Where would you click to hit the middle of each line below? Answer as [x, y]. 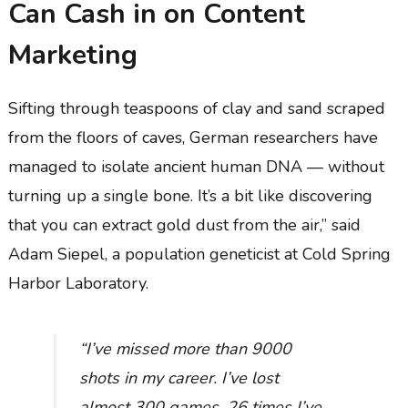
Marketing [72, 55]
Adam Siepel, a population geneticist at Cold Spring [199, 254]
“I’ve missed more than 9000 [185, 348]
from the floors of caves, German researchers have [193, 137]
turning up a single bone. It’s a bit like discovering [190, 195]
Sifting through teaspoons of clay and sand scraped [196, 108]
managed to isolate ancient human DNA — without [196, 166]
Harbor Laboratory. [78, 283]
